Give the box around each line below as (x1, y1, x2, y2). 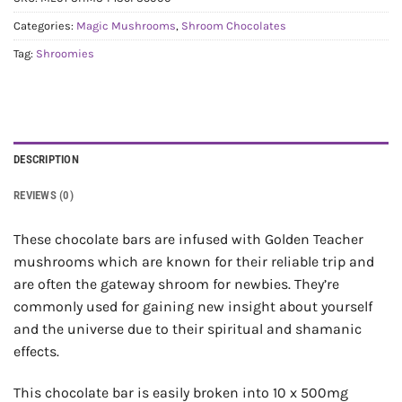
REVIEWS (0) (13, 188, 74, 203)
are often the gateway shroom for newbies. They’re (13, 275, 339, 293)
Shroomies (36, 47, 94, 61)
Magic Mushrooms (76, 19, 176, 33)
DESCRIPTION (13, 153, 79, 167)
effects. (13, 343, 59, 361)
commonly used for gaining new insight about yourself (13, 298, 372, 316)
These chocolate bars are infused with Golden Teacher (13, 231, 363, 249)
